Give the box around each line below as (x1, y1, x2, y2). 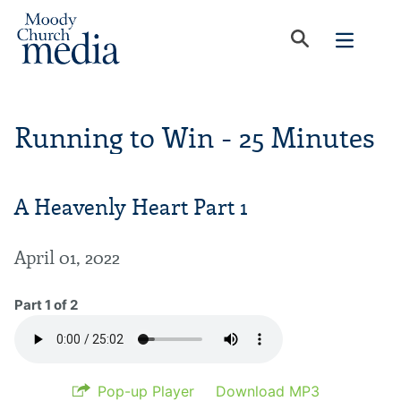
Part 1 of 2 (14, 296, 78, 313)
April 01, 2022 (14, 247, 120, 269)
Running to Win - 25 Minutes (14, 122, 375, 155)
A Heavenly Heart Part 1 (14, 194, 248, 220)
